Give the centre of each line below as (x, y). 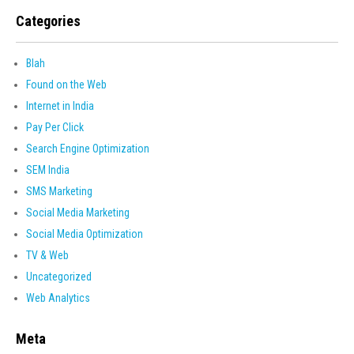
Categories (48, 21)
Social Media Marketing (78, 213)
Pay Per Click (55, 127)
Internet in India (60, 106)
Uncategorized (59, 277)
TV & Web (47, 255)
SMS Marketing (59, 191)
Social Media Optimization (85, 234)
